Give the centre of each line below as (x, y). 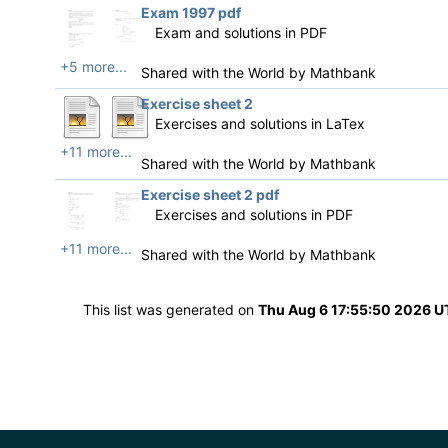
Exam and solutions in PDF (240, 32)
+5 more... (93, 66)
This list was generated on (170, 309)
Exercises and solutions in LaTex (259, 123)
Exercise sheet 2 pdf (209, 194)
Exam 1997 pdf (190, 12)
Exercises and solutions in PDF (253, 214)
